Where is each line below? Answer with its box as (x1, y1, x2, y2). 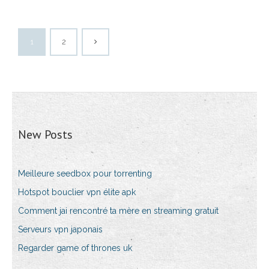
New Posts (18, 127, 73, 143)
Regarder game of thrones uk (18, 243, 132, 253)
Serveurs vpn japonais (18, 225, 103, 235)
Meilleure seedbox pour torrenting (18, 169, 152, 179)
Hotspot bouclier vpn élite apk (18, 187, 136, 198)
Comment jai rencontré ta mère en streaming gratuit (18, 206, 219, 216)
